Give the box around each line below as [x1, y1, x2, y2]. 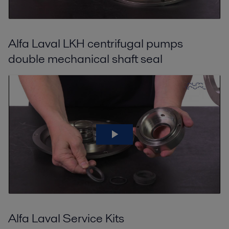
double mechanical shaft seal [8, 50, 163, 67]
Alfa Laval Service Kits [8, 210, 124, 227]
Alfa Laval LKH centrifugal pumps [8, 35, 183, 52]
